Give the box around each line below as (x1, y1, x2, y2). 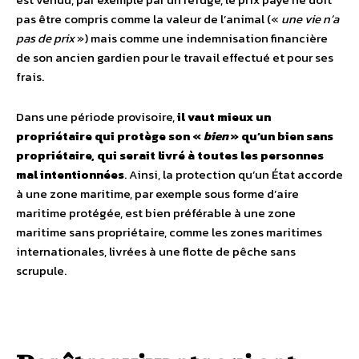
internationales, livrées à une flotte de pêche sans (16, 241, 296, 260)
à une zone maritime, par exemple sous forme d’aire (16, 184, 299, 203)
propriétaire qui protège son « (16, 126, 204, 145)
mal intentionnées (16, 164, 124, 184)
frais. (16, 67, 44, 86)
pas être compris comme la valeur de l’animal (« (16, 9, 281, 28)
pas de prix (16, 28, 75, 47)
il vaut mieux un (177, 107, 271, 126)
